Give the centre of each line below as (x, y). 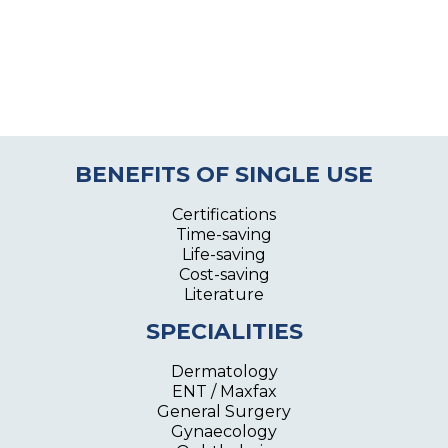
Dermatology (224, 372)
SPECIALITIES (224, 332)
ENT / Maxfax (224, 392)
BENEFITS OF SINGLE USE (224, 175)
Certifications (224, 215)
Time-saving (224, 235)
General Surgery (224, 412)
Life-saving (224, 255)
